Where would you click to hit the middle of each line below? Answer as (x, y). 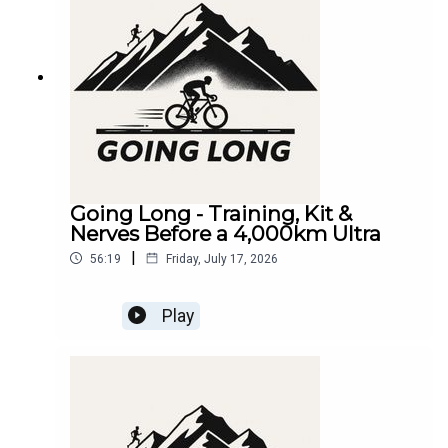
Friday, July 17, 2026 (222, 258)
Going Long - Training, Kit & (211, 213)
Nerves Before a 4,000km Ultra (225, 233)
